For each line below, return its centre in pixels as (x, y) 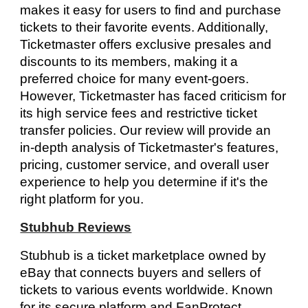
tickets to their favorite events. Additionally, (144, 27)
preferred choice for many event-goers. (135, 79)
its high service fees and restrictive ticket (139, 113)
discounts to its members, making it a (129, 62)
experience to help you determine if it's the (144, 182)
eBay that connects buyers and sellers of (141, 273)
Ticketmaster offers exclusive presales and (146, 44)
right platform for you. (82, 199)
